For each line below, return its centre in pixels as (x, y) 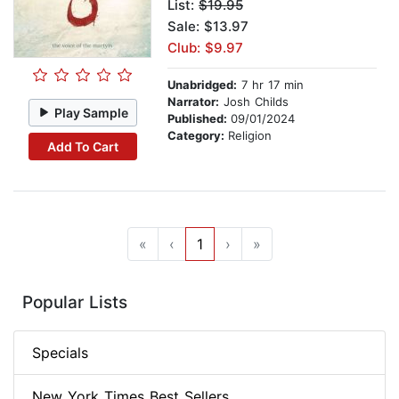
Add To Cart (82, 146)
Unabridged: (202, 85)
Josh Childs (254, 102)
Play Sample (92, 112)
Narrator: (193, 102)
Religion (250, 136)
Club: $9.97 (205, 48)
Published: (199, 119)
